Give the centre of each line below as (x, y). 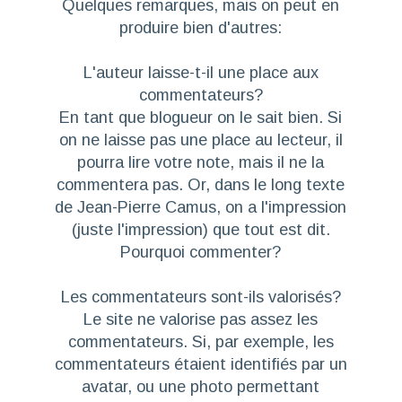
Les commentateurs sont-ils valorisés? (201, 297)
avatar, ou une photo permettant (201, 387)
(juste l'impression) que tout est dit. (201, 230)
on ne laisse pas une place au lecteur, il (201, 140)
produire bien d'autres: (201, 28)
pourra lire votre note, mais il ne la (201, 162)
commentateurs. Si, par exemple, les (201, 342)
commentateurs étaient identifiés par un (201, 364)
